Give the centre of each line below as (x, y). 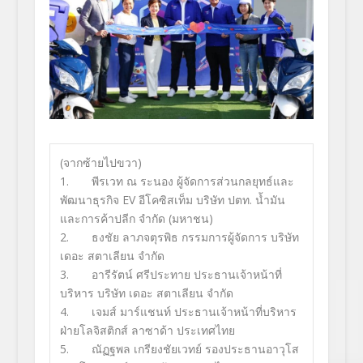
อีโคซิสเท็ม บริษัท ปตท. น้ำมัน (211, 199)
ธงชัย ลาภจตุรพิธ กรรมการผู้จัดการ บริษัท (195, 237)
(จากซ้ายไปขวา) (100, 162)
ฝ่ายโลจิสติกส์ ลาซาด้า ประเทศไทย (147, 330)
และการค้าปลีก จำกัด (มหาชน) (136, 218)
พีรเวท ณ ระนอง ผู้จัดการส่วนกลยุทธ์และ (192, 181)
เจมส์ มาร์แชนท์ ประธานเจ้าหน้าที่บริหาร (194, 311)
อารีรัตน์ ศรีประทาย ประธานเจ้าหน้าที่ (186, 274)
